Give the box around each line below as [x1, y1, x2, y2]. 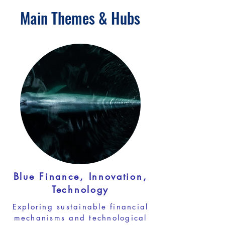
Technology [52, 183, 109, 195]
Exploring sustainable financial [12, 202, 149, 211]
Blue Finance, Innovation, [13, 170, 148, 182]
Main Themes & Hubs [20, 7, 140, 29]
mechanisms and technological [14, 213, 147, 222]
